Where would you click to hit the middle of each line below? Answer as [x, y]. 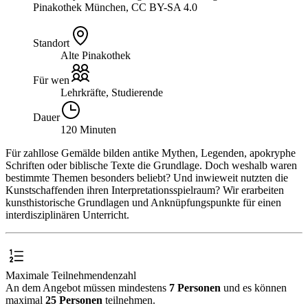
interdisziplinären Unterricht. [67, 214]
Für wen [51, 80]
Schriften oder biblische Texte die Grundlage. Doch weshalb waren [151, 165]
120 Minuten [88, 129]
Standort [51, 43]
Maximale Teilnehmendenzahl [71, 275]
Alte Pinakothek [96, 55]
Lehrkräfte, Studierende [112, 92]
